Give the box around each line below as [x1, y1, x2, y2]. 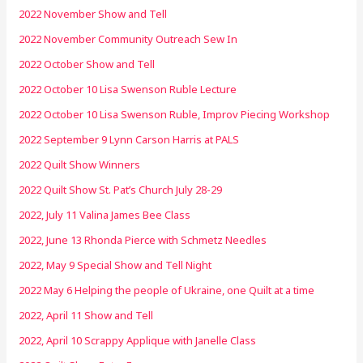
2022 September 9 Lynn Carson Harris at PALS [19, 131, 240, 147]
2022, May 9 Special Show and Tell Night [19, 257, 212, 272]
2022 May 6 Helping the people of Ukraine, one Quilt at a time [19, 282, 315, 297]
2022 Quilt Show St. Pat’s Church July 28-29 [19, 181, 223, 197]
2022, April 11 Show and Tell [19, 307, 154, 322]
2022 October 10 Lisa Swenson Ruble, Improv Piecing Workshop [19, 106, 331, 122]
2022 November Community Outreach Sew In [19, 31, 238, 46]
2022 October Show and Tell [19, 56, 156, 71]
